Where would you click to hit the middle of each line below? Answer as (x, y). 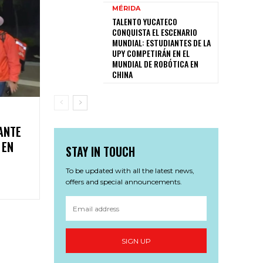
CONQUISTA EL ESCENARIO (155, 32)
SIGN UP (136, 241)
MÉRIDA (126, 8)
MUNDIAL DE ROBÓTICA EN (155, 64)
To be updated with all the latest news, (130, 171)
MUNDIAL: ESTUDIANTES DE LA (161, 43)
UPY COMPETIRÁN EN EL (151, 53)
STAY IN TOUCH (100, 151)
